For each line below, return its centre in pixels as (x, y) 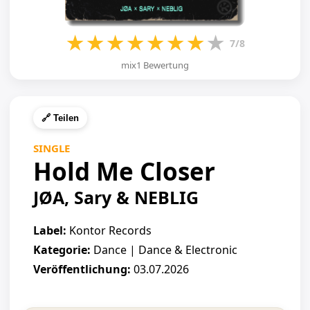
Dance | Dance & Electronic (164, 250)
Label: (50, 230)
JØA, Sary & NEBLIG (116, 197)
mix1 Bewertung (155, 65)
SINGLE (52, 148)
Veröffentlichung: (82, 269)
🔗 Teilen (60, 118)
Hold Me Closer (124, 171)
